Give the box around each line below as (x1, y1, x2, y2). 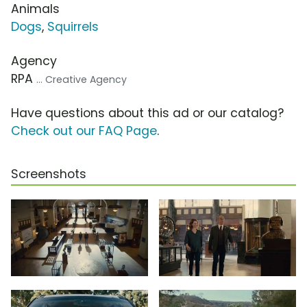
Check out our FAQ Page (11, 123, 157, 140)
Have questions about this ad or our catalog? (11, 105, 284, 122)
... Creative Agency (36, 73, 127, 87)
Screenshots (11, 166, 86, 183)
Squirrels (47, 19, 99, 36)
